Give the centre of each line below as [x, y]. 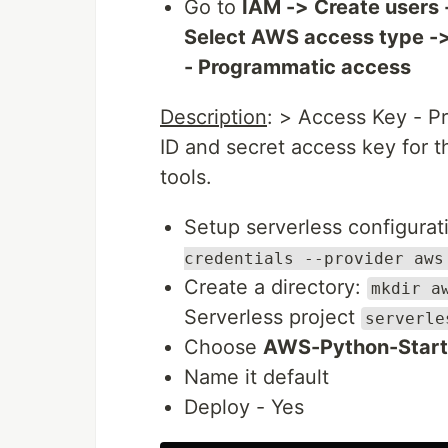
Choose [223, 347]
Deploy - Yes [244, 407]
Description [213, 117]
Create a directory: [275, 287]
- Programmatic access [297, 67]
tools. [186, 177]
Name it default [256, 377]
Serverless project [272, 317]
